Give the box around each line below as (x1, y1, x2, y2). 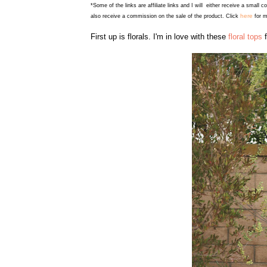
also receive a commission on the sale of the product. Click (90, 13, 240, 20)
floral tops (228, 32, 262, 42)
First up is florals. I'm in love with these (90, 32, 228, 42)
